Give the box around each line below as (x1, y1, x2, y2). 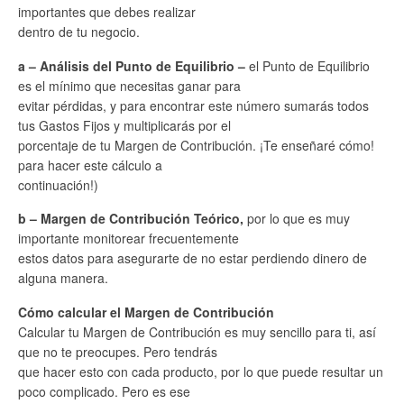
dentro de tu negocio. (18, 23, 140, 41)
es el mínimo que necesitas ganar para (18, 76, 241, 95)
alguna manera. (18, 269, 108, 288)
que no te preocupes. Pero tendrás (18, 342, 217, 361)
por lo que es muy (243, 209, 350, 228)
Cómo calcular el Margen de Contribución (18, 302, 274, 321)
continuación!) (18, 175, 98, 194)
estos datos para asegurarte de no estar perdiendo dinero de (18, 249, 367, 268)
